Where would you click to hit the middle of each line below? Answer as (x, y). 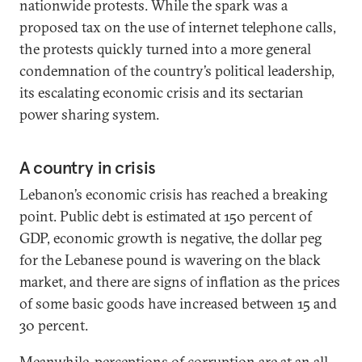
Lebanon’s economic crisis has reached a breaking (173, 194)
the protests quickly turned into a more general (165, 49)
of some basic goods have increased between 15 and (178, 303)
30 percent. (54, 325)
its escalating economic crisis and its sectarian (162, 93)
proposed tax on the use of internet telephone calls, (178, 27)
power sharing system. (89, 114)
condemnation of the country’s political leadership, (177, 71)
